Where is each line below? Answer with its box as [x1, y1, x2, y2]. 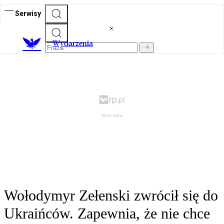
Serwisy [15, 9, 41, 17]
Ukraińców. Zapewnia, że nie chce [4, 205, 210, 222]
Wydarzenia [52, 38, 93, 48]
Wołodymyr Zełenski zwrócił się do [4, 187, 218, 204]
